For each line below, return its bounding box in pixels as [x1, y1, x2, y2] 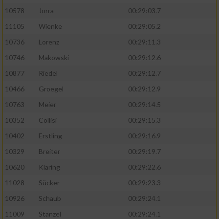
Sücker [39, 178, 60, 187]
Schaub [39, 194, 61, 203]
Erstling [39, 131, 62, 140]
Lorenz [39, 38, 59, 46]
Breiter [39, 147, 60, 156]
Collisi [39, 116, 57, 125]
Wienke [39, 22, 62, 31]
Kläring [39, 163, 60, 172]
